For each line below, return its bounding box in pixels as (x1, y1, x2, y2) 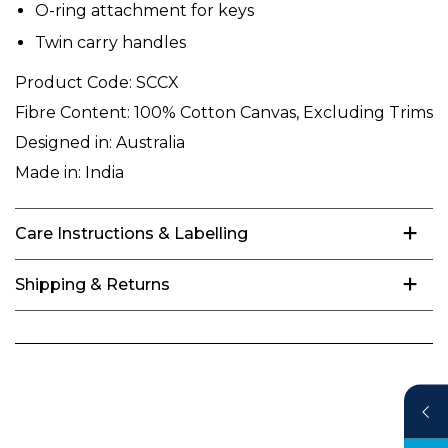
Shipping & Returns (15, 274, 170, 294)
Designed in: (15, 132, 112, 152)
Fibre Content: (15, 102, 130, 122)
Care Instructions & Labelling (15, 223, 248, 243)
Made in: (15, 162, 81, 182)
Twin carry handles (35, 32, 186, 52)
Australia (112, 132, 185, 152)
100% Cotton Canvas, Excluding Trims (130, 102, 433, 122)
